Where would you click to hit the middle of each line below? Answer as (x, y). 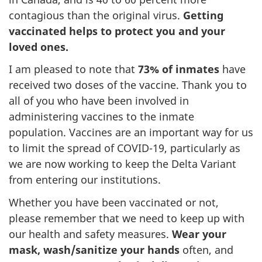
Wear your (199, 234)
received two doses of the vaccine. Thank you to (128, 85)
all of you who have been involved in (99, 101)
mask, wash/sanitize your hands (94, 249)
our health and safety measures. (90, 234)
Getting (203, 15)
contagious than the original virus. (96, 15)
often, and (206, 249)
